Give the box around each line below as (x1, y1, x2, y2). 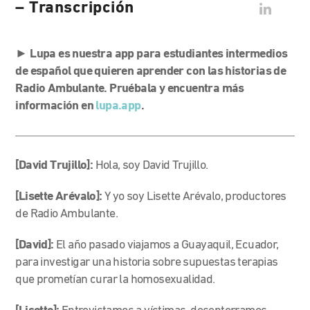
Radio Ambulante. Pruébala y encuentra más (15, 82, 244, 95)
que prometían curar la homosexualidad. (15, 273, 215, 286)
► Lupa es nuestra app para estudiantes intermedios (15, 47, 288, 61)
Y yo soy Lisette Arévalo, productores (104, 190, 286, 203)
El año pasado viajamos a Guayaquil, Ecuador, (56, 238, 279, 252)
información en (15, 99, 96, 113)
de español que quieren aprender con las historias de (15, 64, 286, 78)
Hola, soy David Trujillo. (95, 158, 208, 172)
